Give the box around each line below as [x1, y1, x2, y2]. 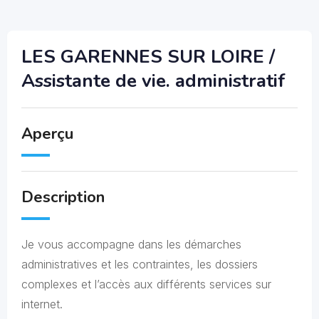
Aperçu [21, 123, 73, 145]
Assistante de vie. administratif [21, 68, 286, 93]
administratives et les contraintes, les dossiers [21, 257, 258, 271]
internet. [21, 297, 63, 311]
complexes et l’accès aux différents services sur [21, 277, 271, 291]
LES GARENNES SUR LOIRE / [21, 44, 275, 69]
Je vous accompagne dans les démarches [21, 237, 241, 251]
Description [21, 187, 105, 208]
